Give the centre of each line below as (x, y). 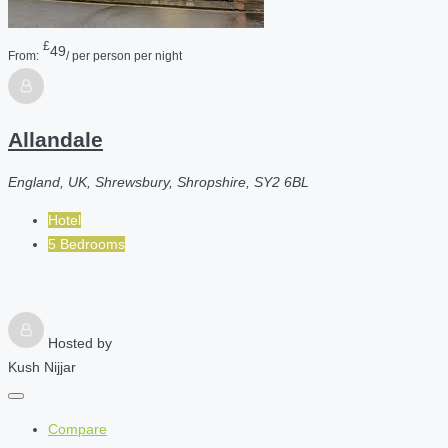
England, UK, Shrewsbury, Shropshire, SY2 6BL (158, 181)
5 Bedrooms (86, 243)
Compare (77, 428)
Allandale (55, 140)
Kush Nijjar (42, 366)
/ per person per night (124, 56)
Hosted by (80, 342)
